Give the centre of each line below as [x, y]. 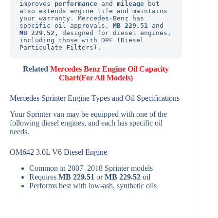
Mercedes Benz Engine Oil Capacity [110, 69]
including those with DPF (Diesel [82, 40]
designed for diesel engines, [117, 33]
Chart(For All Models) [96, 78]
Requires [44, 177]
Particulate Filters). [60, 48]
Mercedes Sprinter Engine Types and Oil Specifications [95, 98]
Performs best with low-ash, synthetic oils [93, 185]
